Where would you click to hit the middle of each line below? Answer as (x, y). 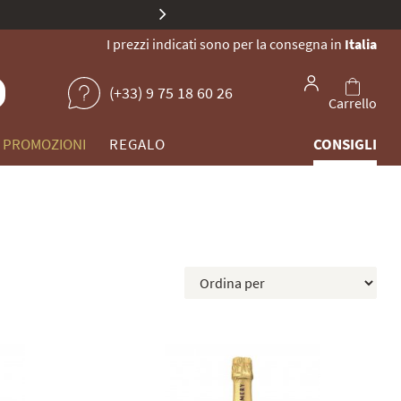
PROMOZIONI (44, 144)
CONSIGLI (345, 144)
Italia (361, 44)
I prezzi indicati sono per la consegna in (226, 44)
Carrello (353, 103)
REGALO (137, 144)
